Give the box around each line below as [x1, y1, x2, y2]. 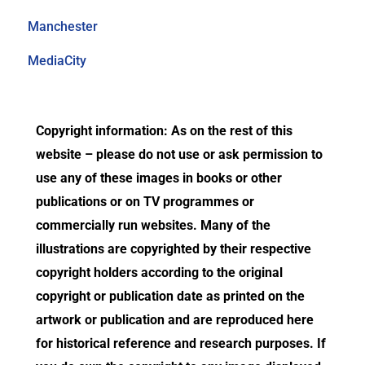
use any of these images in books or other [36, 170, 283, 187]
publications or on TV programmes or [36, 194, 255, 210]
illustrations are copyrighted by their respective [36, 241, 312, 257]
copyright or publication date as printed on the [36, 288, 306, 305]
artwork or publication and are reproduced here [36, 312, 314, 328]
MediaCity [28, 53, 87, 69]
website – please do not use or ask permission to [36, 147, 323, 163]
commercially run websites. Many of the [36, 218, 271, 234]
